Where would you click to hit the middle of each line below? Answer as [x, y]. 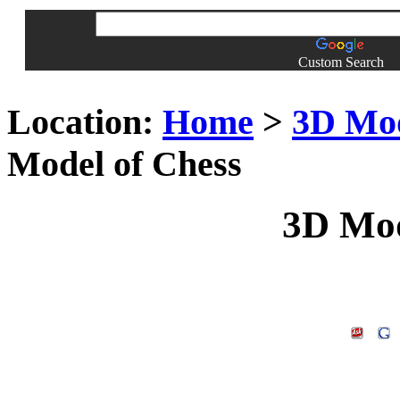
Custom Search [341, 62]
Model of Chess [125, 163]
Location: [80, 121]
